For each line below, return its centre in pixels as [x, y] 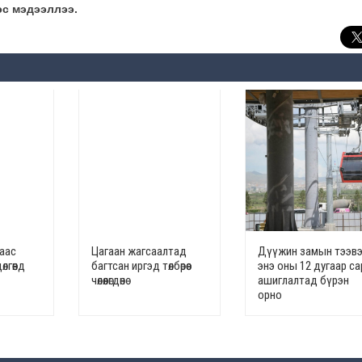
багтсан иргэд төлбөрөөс [141, 266]
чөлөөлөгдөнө [108, 281]
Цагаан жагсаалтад [139, 252]
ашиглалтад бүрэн [303, 281]
